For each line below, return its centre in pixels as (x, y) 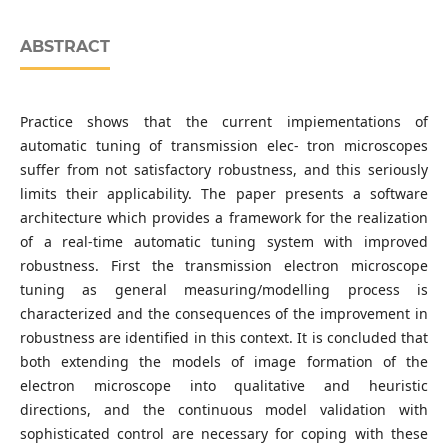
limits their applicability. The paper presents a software (224, 194)
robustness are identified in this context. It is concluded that (224, 338)
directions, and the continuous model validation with (224, 410)
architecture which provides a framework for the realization (224, 218)
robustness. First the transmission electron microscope (224, 266)
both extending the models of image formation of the (224, 362)
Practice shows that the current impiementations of (224, 122)
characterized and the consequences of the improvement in (224, 314)
